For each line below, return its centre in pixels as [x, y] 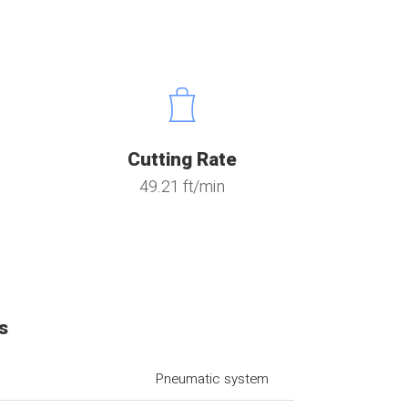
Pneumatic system [213, 379]
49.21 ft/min [182, 187]
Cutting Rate [182, 160]
